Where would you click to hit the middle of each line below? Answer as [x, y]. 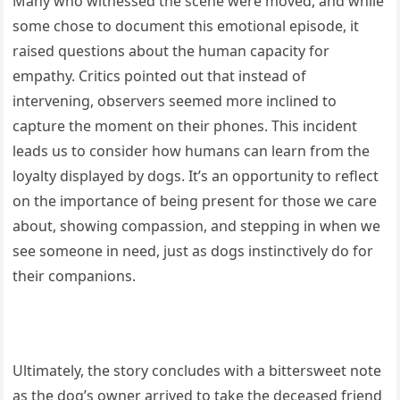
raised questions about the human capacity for [171, 51]
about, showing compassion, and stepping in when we [197, 226]
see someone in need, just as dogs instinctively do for [193, 251]
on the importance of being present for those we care [195, 201]
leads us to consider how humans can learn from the [192, 151]
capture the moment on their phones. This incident [185, 126]
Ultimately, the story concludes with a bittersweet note [197, 371]
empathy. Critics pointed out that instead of [160, 76]
